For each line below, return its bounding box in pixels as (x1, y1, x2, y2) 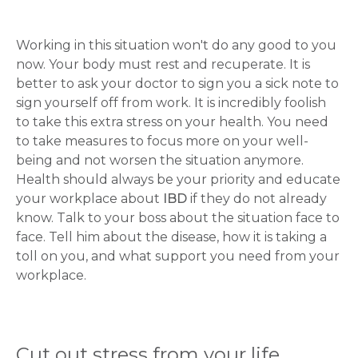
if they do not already (187, 191, 327, 206)
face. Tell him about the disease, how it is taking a (16, 229, 327, 245)
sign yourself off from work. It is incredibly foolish (16, 95, 326, 110)
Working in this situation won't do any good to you (16, 38, 336, 53)
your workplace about (16, 191, 163, 206)
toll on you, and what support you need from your (16, 249, 340, 264)
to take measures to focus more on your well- (16, 133, 308, 149)
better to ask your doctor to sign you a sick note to (16, 76, 339, 91)
